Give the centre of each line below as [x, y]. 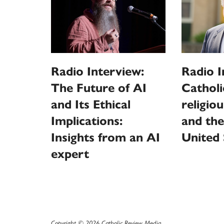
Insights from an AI [105, 138]
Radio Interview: [97, 72]
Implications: [87, 121]
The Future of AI [99, 88]
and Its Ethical [91, 105]
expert [73, 154]
